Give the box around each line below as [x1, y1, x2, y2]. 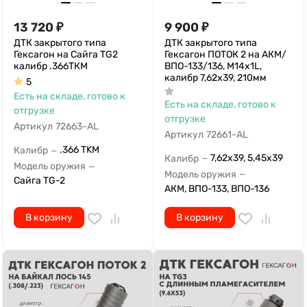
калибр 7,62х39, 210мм [164, 72, 267, 84]
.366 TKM [60, 144, 99, 156]
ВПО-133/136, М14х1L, [164, 60, 262, 72]
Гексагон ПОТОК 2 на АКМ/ [164, 49, 286, 60]
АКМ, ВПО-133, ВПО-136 [164, 182, 269, 195]
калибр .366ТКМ [14, 60, 88, 72]
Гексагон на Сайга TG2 [14, 49, 118, 60]
